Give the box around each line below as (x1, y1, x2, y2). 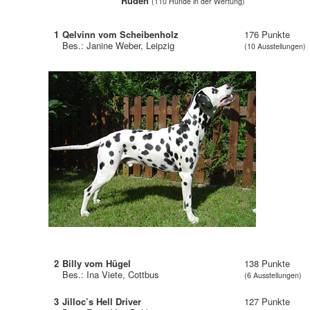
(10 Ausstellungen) (244, 40, 307, 51)
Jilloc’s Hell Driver (62, 294, 142, 308)
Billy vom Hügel (62, 256, 131, 270)
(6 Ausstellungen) (244, 269, 302, 280)
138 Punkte (244, 256, 291, 270)
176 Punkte (244, 27, 291, 41)
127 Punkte (244, 294, 291, 308)
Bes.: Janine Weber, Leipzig (62, 38, 175, 52)
